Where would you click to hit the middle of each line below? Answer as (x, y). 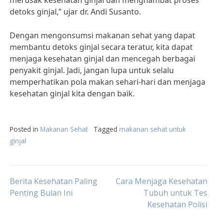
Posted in (25, 129)
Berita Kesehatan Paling (54, 181)
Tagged (106, 129)
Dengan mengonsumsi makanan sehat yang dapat (102, 35)
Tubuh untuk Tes (175, 193)
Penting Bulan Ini (41, 193)
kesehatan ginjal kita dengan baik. (72, 93)
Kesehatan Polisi (177, 204)
